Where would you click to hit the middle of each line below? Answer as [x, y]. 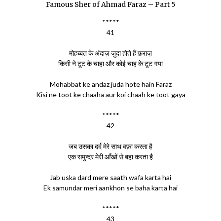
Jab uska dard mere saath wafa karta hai [110, 177]
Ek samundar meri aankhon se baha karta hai [110, 187]
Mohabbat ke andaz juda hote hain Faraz [110, 84]
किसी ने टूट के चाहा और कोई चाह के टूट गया [110, 63]
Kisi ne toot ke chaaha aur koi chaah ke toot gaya [110, 94]
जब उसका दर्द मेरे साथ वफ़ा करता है [110, 146]
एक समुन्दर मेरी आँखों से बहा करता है [110, 156]
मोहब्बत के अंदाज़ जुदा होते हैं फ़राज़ [110, 53]
